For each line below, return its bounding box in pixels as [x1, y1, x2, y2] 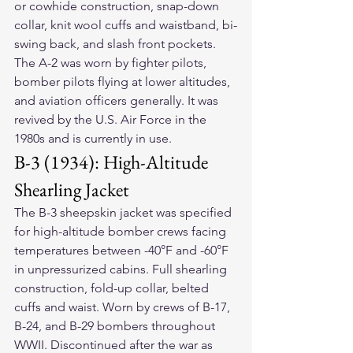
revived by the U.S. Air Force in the [14, 112, 210, 128]
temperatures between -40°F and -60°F [14, 243, 232, 258]
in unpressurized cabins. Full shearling [14, 262, 230, 277]
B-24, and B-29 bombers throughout [14, 318, 218, 334]
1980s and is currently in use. [14, 131, 172, 147]
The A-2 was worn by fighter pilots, [14, 55, 210, 71]
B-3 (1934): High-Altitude [14, 150, 212, 175]
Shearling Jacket [14, 177, 129, 203]
